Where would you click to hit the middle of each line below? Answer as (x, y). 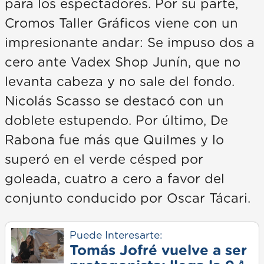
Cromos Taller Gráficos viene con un (121, 23)
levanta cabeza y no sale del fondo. (120, 82)
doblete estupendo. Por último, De (116, 121)
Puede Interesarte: (115, 235)
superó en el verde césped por (104, 159)
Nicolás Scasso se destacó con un (114, 101)
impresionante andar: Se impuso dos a (130, 43)
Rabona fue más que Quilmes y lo (114, 140)
